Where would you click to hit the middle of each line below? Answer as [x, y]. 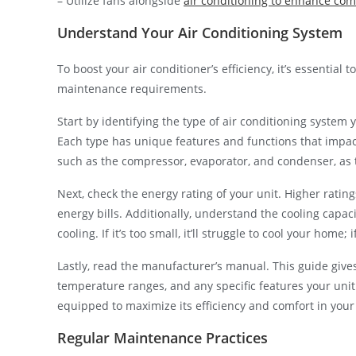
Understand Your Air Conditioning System [200, 32]
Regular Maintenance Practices [163, 337]
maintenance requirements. [132, 88]
